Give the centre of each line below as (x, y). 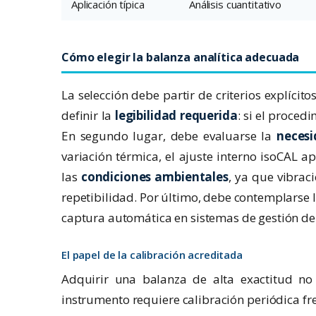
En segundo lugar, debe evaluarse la (169, 136)
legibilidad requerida (176, 116)
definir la (88, 116)
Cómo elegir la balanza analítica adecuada (181, 57)
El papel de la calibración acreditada (152, 255)
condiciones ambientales (154, 177)
